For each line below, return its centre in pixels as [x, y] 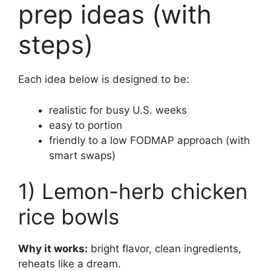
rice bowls [69, 217]
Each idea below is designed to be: [104, 80]
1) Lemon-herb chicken [133, 191]
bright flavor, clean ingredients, [165, 249]
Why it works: [53, 249]
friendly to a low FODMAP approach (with [149, 140]
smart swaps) [82, 155]
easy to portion [86, 125]
